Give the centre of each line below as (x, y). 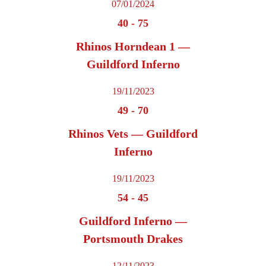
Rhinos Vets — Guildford (133, 134)
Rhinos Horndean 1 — (133, 47)
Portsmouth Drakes (133, 239)
